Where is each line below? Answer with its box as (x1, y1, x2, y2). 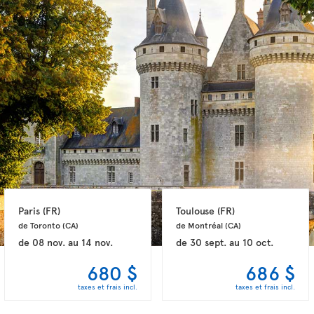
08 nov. (32, 235, 66, 249)
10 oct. (243, 235, 274, 249)
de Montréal (176, 219, 226, 231)
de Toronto (18, 219, 63, 231)
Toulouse (176, 203, 218, 217)
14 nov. (81, 235, 114, 249)
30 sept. (190, 235, 227, 249)
